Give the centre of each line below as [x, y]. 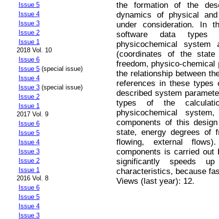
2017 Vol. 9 [33, 114]
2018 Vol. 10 [34, 50]
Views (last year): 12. [155, 181]
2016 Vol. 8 [33, 178]
